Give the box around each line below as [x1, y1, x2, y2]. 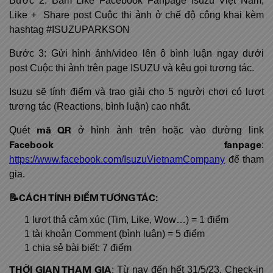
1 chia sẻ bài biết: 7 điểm [24, 243, 132, 253]
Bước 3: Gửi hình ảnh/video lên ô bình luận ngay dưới [9, 48, 264, 59]
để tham [228, 154, 264, 165]
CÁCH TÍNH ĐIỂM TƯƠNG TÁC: [19, 191, 158, 205]
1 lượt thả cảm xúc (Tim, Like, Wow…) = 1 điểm [24, 214, 229, 225]
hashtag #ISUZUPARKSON [9, 24, 130, 35]
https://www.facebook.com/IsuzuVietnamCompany [9, 154, 225, 165]
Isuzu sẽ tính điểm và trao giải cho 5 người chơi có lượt [9, 87, 264, 97]
